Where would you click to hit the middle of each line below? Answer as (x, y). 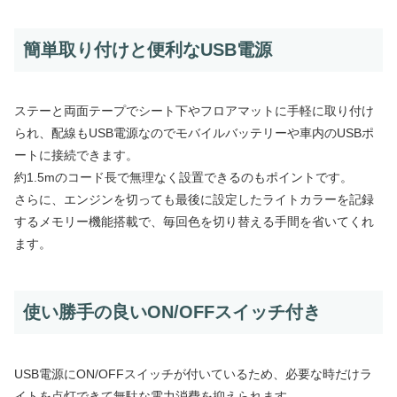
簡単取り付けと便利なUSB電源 (148, 49)
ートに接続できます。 (76, 156)
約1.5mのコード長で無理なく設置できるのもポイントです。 (183, 178)
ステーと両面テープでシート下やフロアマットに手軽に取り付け (194, 111)
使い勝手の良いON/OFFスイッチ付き (172, 312)
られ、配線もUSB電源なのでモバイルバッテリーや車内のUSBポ (194, 133)
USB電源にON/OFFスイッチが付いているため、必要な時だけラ (193, 374)
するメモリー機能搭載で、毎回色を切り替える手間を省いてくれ (194, 222)
